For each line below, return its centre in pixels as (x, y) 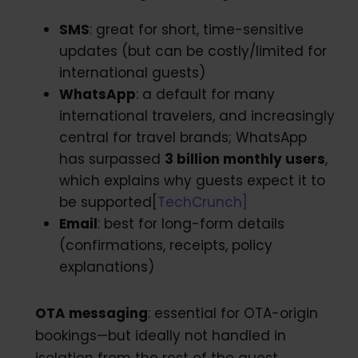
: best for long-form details (191, 223)
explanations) (106, 267)
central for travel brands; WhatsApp (183, 137)
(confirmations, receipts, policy (165, 245)
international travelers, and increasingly (197, 115)
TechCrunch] (202, 202)
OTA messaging (91, 313)
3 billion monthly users (245, 159)
